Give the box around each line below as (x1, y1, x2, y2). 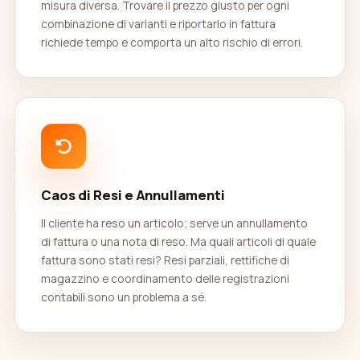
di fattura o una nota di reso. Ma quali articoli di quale (41, 234, 316, 249)
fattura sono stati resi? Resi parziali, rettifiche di (41, 252, 289, 268)
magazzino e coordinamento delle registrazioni (41, 271, 289, 286)
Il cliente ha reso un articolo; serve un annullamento (41, 215, 308, 231)
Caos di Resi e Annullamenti (41, 186, 225, 204)
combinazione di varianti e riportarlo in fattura (41, 16, 276, 31)
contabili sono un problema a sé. (41, 289, 207, 305)
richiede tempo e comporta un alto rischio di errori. (41, 35, 303, 50)
